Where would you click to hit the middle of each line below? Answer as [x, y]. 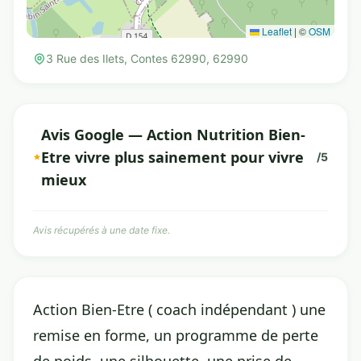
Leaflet [276, 31]
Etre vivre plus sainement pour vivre [172, 157]
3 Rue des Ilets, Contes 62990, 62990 [147, 58]
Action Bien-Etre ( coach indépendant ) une [179, 309]
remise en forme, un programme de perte [176, 335]
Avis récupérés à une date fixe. [102, 230]
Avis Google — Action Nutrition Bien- [173, 135]
